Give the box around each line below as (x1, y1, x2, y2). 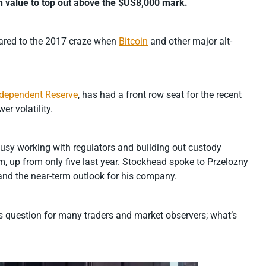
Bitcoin (119, 36, 148, 47)
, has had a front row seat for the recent (78, 88, 242, 100)
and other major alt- (148, 36, 232, 47)
